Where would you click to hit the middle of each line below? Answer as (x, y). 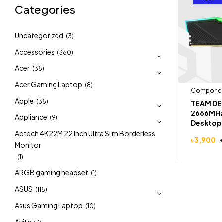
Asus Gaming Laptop (49, 205)
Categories (45, 9)
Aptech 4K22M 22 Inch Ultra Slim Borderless (85, 133)
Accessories (35, 52)
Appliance (31, 117)
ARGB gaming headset (52, 172)
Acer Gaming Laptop (49, 84)
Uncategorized (39, 35)
